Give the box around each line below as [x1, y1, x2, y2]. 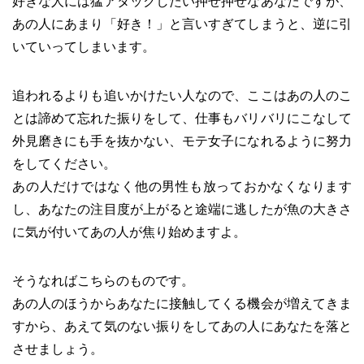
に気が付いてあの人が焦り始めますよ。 [12, 224, 246, 239]
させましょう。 [12, 341, 103, 356]
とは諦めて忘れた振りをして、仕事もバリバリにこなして [12, 110, 352, 125]
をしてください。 [12, 156, 116, 171]
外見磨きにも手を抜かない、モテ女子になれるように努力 [12, 133, 352, 148]
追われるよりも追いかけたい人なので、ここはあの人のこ [12, 88, 352, 102]
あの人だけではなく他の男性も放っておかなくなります [12, 179, 352, 193]
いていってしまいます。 [12, 39, 155, 54]
